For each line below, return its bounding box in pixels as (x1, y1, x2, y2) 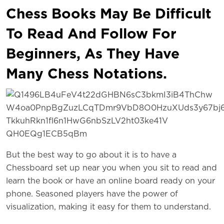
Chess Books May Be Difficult (6, 7, 211, 22)
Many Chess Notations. (6, 67, 167, 82)
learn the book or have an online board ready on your (6, 177, 215, 185)
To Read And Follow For (6, 27, 176, 42)
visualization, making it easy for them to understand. (6, 203, 211, 211)
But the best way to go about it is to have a (6, 151, 176, 159)
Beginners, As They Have (6, 47, 179, 62)
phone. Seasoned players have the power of (6, 190, 178, 198)
